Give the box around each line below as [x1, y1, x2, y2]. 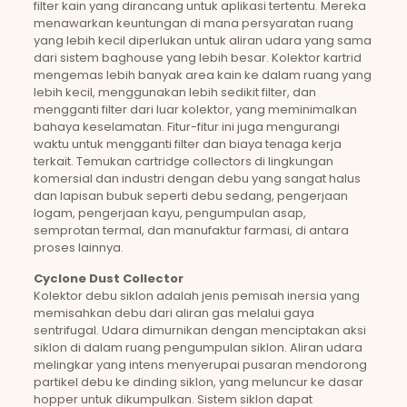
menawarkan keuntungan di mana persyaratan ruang [33, 15, 353, 32]
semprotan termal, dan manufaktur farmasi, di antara [33, 222, 349, 239]
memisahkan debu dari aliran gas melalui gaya [33, 304, 314, 322]
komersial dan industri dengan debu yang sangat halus [33, 170, 361, 187]
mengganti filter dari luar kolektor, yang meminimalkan [33, 101, 357, 118]
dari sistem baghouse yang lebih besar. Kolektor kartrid [33, 49, 362, 66]
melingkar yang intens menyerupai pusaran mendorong [33, 356, 367, 373]
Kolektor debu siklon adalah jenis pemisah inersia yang [33, 287, 360, 304]
